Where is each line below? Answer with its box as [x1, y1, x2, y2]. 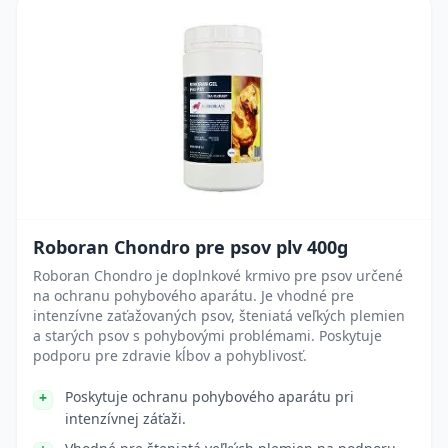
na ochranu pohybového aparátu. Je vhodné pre [33, 286, 354, 305]
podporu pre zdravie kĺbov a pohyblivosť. [33, 346, 307, 365]
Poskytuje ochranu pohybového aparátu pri [65, 387, 354, 406]
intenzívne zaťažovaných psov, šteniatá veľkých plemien [33, 306, 405, 325]
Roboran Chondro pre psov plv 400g [33, 235, 348, 259]
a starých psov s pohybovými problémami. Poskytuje [33, 326, 382, 345]
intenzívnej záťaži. [65, 409, 186, 428]
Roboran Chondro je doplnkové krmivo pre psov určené [33, 266, 403, 285]
